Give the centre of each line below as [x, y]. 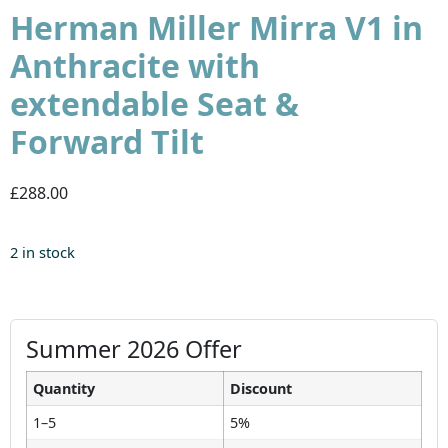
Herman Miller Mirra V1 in [216, 27]
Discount [261, 388]
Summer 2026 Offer [134, 348]
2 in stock [42, 251]
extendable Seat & [154, 103]
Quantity [64, 388]
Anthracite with [135, 65]
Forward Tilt [107, 141]
